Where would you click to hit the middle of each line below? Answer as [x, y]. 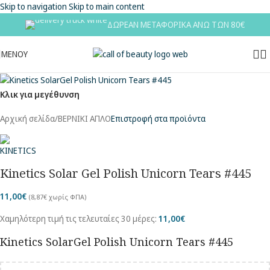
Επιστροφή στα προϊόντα [158, 119]
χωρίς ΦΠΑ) [67, 197]
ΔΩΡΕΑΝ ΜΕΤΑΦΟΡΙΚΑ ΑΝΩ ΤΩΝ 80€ [176, 24]
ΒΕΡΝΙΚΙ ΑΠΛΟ [84, 119]
